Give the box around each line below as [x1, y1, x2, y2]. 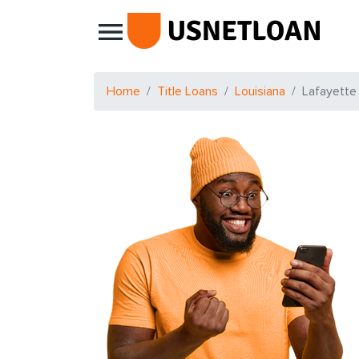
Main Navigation [93, 29, 246, 54]
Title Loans [157, 83, 218, 99]
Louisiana [235, 83, 285, 99]
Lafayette [302, 83, 357, 99]
